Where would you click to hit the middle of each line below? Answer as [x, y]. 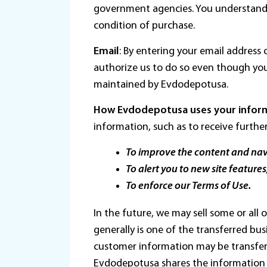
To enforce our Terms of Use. [188, 186]
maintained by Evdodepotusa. [161, 85]
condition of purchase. [144, 26]
